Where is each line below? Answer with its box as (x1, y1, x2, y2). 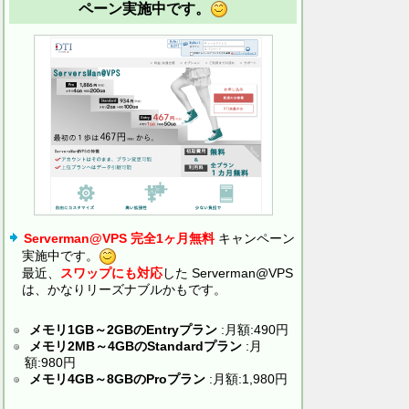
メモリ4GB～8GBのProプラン (29, 371, 205, 386)
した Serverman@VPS (163, 265, 293, 280)
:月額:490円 (217, 321, 288, 337)
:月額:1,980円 (205, 371, 288, 386)
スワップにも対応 (60, 265, 163, 280)
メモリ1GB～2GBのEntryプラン (29, 321, 217, 337)
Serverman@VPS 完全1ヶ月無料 (24, 230, 215, 246)
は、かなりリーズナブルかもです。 (22, 281, 226, 297)
